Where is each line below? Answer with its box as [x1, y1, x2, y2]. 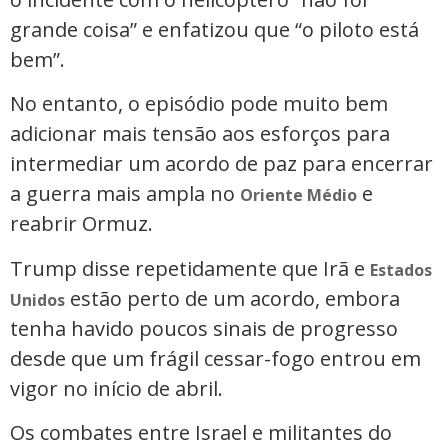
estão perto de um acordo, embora [65, 284, 400, 312]
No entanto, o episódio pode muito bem [10, 90, 388, 118]
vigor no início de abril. [10, 374, 223, 402]
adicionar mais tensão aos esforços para [10, 120, 390, 148]
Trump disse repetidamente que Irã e [10, 254, 370, 282]
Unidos [10, 288, 65, 311]
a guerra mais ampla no [10, 180, 240, 208]
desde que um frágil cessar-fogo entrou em [10, 344, 421, 372]
